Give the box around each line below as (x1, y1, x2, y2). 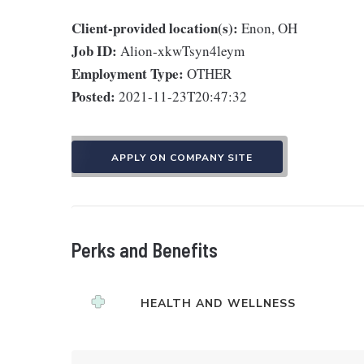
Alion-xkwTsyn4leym (120, 41, 245, 60)
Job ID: (71, 40, 117, 61)
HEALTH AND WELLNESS (141, 295, 296, 311)
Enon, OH (241, 18, 297, 37)
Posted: (71, 85, 115, 106)
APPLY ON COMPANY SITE (111, 150, 253, 164)
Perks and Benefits (71, 237, 218, 262)
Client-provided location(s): (71, 17, 238, 38)
